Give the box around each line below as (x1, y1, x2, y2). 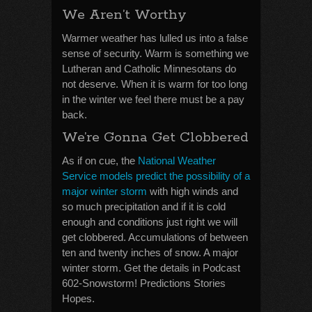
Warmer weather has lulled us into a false (62, 32, 248, 44)
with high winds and (147, 185, 238, 197)
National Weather (138, 155, 216, 166)
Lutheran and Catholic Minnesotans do (62, 63, 236, 75)
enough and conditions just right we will (62, 216, 237, 228)
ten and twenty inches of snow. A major (62, 247, 238, 258)
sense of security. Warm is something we (62, 47, 249, 59)
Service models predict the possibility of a (62, 170, 250, 182)
